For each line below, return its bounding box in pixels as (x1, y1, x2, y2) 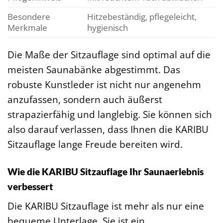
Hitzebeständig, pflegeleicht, (87, 10, 197, 22)
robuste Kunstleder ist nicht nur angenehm (7, 77, 201, 91)
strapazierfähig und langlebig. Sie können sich (7, 107, 212, 121)
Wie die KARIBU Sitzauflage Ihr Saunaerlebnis (7, 165, 204, 177)
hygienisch (87, 21, 128, 33)
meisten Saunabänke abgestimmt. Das (7, 62, 180, 76)
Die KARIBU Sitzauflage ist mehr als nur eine (7, 199, 204, 213)
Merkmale (7, 21, 47, 33)
